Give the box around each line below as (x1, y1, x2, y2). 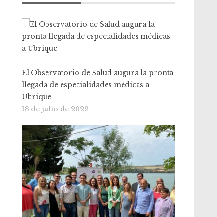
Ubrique (22, 93, 52, 101)
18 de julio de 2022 (22, 105, 89, 113)
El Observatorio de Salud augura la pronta (22, 68, 174, 77)
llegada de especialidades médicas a (22, 80, 150, 89)
